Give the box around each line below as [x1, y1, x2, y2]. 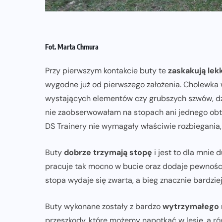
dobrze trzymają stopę [64, 147, 152, 158]
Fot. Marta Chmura [45, 42, 99, 51]
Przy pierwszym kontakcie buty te [45, 65, 168, 76]
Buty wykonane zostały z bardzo [45, 201, 163, 212]
